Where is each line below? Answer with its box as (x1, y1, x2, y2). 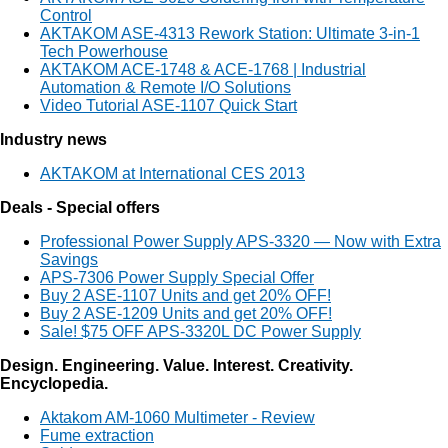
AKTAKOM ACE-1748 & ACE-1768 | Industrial (40, 61, 366, 78)
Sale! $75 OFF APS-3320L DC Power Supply (40, 323, 361, 340)
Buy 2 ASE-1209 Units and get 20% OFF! (40, 305, 332, 322)
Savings (40, 251, 98, 268)
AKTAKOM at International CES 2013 (40, 165, 305, 182)
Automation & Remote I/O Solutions (40, 79, 291, 96)
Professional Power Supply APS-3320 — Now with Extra (40, 233, 441, 250)
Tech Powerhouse (40, 43, 168, 60)
